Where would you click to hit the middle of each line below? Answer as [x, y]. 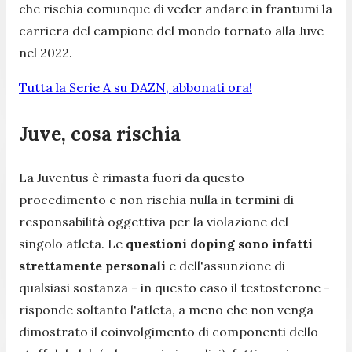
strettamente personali [92, 265]
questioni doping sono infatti [219, 243]
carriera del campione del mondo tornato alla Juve [171, 30]
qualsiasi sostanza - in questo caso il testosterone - [174, 287]
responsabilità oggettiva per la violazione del [154, 221]
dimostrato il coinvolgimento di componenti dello [169, 331]
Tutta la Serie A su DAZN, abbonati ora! [136, 87]
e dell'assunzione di [225, 265]
